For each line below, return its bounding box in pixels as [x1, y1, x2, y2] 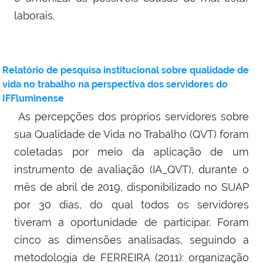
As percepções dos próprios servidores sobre [14, 110, 249, 123]
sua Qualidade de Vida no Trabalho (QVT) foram [14, 128, 249, 141]
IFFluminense [2, 93, 64, 104]
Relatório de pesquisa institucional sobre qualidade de [2, 65, 249, 76]
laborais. [14, 9, 55, 22]
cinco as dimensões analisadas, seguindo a [14, 234, 249, 247]
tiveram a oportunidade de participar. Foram [14, 216, 249, 229]
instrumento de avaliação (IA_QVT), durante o [14, 163, 249, 176]
